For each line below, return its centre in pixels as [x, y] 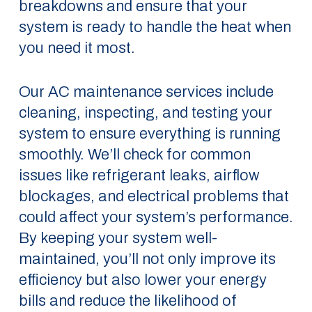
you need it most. [77, 48]
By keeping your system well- [118, 238]
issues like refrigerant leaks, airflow [139, 175]
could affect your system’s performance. [156, 217]
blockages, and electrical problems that [154, 196]
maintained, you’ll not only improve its [147, 259]
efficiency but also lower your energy [142, 280]
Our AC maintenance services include [146, 92]
